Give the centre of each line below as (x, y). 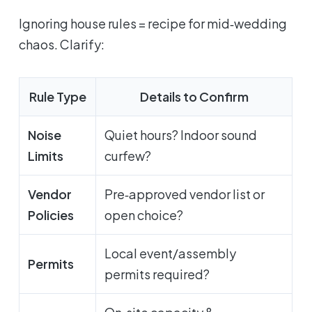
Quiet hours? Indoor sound (181, 135)
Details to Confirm (194, 97)
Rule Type (57, 97)
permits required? (157, 274)
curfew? (128, 156)
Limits (46, 156)
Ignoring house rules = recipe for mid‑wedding (153, 24)
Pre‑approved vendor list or (185, 194)
